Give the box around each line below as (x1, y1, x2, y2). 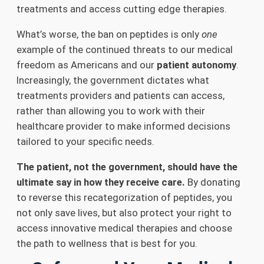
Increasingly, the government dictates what (16, 74, 209, 86)
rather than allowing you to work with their (16, 104, 205, 117)
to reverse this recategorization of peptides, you (16, 191, 232, 203)
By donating (185, 176, 240, 188)
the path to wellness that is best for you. (16, 237, 197, 249)
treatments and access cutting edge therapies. (16, 2, 227, 15)
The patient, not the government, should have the (16, 160, 237, 173)
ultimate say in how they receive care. (16, 176, 185, 188)
